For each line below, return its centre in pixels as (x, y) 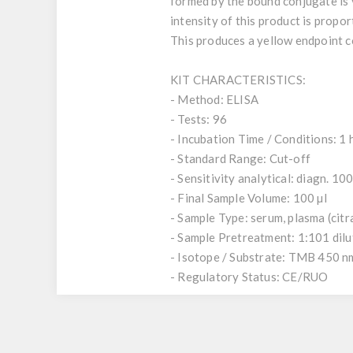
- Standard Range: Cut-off (240, 158)
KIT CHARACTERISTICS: (238, 80)
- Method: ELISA (214, 99)
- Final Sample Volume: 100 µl (249, 198)
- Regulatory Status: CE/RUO (249, 277)
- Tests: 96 (199, 119)
